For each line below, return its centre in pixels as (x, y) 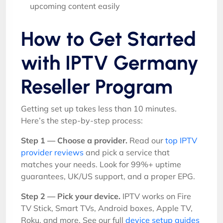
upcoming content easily (75, 6)
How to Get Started (109, 39)
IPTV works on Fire (156, 196)
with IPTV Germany (110, 63)
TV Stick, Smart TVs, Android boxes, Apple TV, (107, 208)
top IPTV (181, 140)
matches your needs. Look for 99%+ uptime (101, 164)
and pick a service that (127, 152)
